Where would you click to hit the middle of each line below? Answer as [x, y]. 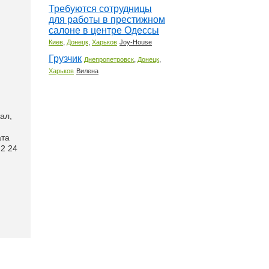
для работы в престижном [107, 20]
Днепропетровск [109, 59]
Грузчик [65, 59]
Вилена [87, 71]
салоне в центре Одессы [104, 30]
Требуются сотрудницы [100, 9]
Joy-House [136, 42]
